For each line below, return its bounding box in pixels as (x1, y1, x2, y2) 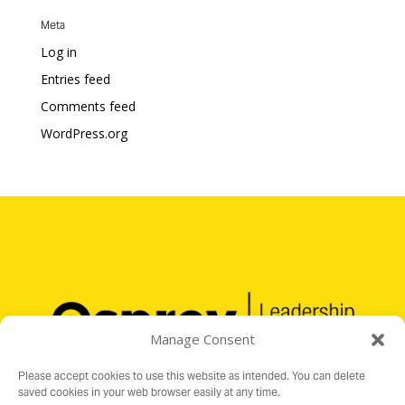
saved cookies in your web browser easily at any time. (18, 385, 280, 399)
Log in (40, 43, 77, 61)
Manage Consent (150, 330, 255, 348)
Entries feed (40, 71, 110, 88)
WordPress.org (40, 125, 127, 142)
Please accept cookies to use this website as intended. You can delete (18, 369, 365, 382)
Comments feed (40, 98, 136, 115)
